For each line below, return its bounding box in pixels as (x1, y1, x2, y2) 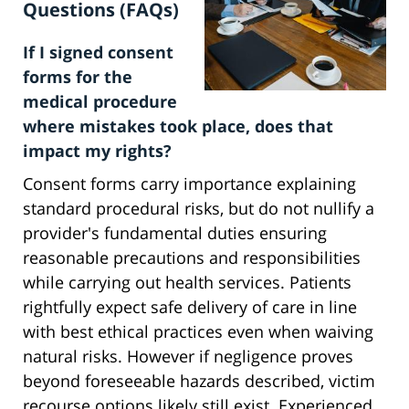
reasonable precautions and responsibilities (23, 246, 361, 269)
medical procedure (23, 90, 177, 113)
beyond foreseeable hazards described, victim (23, 370, 375, 393)
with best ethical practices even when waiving (23, 320, 373, 343)
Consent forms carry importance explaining (23, 173, 356, 195)
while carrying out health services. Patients (23, 271, 351, 294)
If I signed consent (23, 41, 173, 64)
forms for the (23, 66, 132, 89)
